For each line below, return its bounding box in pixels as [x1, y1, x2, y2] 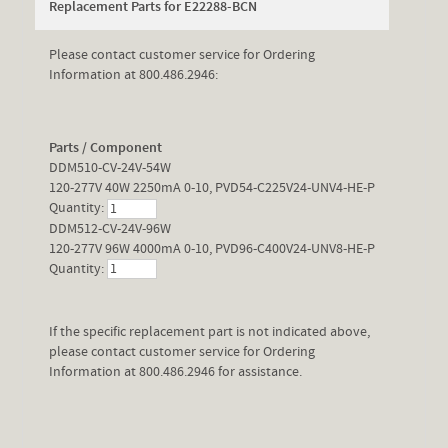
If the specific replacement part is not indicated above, [49, 323, 371, 342]
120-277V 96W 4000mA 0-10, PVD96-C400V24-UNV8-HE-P [49, 239, 376, 258]
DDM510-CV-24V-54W [49, 158, 172, 177]
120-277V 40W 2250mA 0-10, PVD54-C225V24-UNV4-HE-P [49, 178, 376, 197]
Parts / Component [49, 138, 163, 157]
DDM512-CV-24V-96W [49, 219, 172, 238]
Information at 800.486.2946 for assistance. [49, 363, 303, 382]
